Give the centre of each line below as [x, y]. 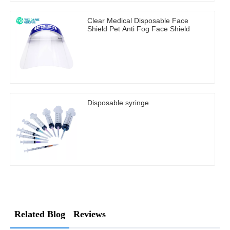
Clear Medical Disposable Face [138, 21]
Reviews [90, 214]
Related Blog [40, 214]
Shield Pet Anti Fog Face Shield [139, 29]
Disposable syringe [118, 103]
